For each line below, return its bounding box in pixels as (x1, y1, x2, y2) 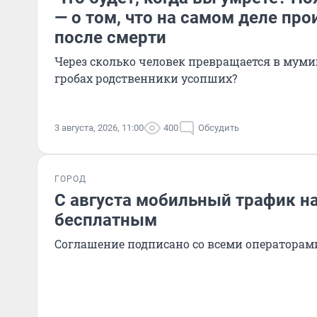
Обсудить (198, 122, 239, 133)
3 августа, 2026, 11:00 (54, 122, 144, 133)
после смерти (54, 28, 166, 47)
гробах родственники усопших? (54, 71, 237, 86)
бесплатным (54, 210, 157, 230)
